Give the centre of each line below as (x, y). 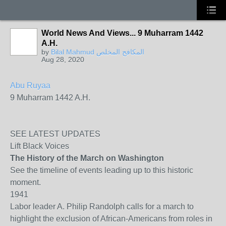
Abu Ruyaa (30, 86)
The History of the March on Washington (87, 158)
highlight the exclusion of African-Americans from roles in (111, 219)
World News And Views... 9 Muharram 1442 (122, 33)
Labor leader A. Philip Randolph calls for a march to (102, 207)
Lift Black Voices (40, 146)
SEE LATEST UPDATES (55, 134)
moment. (25, 182)
